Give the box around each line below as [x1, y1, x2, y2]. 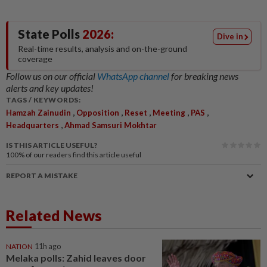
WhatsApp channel [97, 70, 171, 82]
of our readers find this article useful [26, 150, 141, 159]
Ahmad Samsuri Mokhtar [64, 120, 157, 130]
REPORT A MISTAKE [6, 170, 77, 180]
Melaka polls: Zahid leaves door [6, 252, 146, 263]
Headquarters [6, 120, 59, 130]
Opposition [76, 107, 119, 117]
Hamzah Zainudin [6, 107, 71, 117]
